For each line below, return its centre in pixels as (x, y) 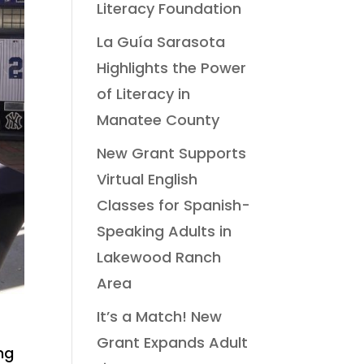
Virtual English (147, 180)
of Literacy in (144, 94)
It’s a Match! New (160, 317)
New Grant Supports (172, 154)
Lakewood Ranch (159, 258)
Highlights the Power (172, 68)
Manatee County (158, 120)
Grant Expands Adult (173, 343)
